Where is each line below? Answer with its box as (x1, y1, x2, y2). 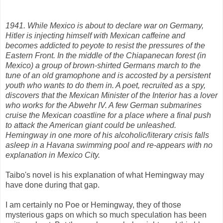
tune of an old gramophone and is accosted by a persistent (5, 71, 211, 80)
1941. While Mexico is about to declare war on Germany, (5, 21, 204, 30)
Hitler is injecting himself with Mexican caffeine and (5, 31, 185, 40)
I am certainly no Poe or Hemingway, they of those (5, 200, 181, 209)
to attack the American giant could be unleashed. (5, 120, 176, 129)
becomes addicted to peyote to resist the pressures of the (5, 41, 205, 50)
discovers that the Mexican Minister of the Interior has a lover (5, 91, 218, 100)
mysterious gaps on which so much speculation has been (5, 210, 207, 219)
